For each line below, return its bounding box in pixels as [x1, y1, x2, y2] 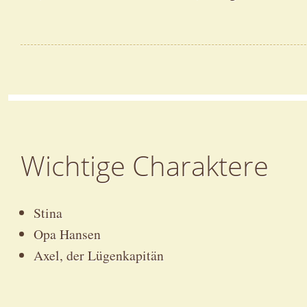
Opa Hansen [34, 225, 101, 244]
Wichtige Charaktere [20, 147, 269, 184]
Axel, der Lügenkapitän [34, 246, 164, 265]
